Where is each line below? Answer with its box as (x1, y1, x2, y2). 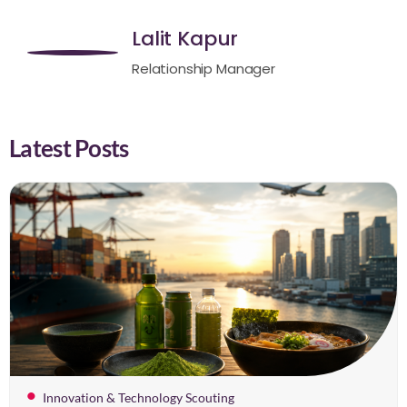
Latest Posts (9, 133, 129, 163)
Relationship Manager (132, 58, 275, 78)
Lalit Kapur (132, 24, 239, 53)
